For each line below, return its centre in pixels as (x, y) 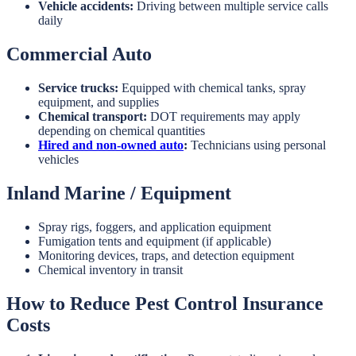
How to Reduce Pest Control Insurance (165, 303)
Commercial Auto (79, 54)
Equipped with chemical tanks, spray (212, 88)
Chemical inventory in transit (110, 269)
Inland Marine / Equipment (119, 193)
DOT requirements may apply (224, 117)
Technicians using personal (257, 145)
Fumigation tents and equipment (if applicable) (155, 241)
